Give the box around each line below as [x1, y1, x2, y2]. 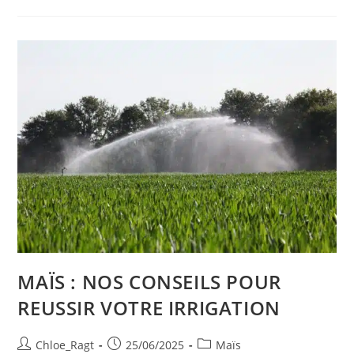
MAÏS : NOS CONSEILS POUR [17, 268, 281, 295]
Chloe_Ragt [36, 337, 95, 352]
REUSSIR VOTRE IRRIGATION [17, 294, 281, 321]
